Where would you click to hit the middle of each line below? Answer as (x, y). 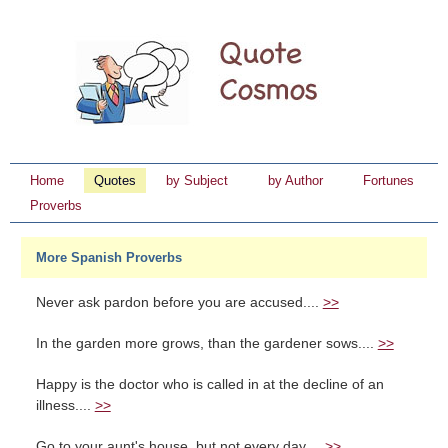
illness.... (65, 405)
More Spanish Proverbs (108, 257)
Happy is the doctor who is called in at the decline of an (209, 384)
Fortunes (388, 180)
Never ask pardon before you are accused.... (179, 302)
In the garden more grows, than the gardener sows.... (206, 343)
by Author (295, 180)
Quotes (115, 180)
